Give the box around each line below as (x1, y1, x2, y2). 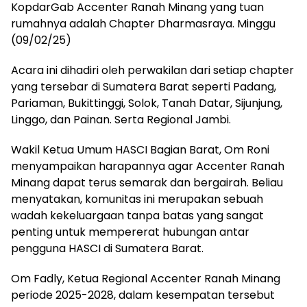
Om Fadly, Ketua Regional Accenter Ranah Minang (11, 271, 280, 287)
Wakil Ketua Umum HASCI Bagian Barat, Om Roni (11, 142, 269, 158)
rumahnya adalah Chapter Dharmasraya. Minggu (11, 16, 275, 32)
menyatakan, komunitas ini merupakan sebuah (11, 191, 263, 208)
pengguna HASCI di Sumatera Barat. (11, 241, 204, 257)
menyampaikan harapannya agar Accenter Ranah (11, 158, 284, 175)
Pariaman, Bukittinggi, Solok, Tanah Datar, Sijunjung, (11, 95, 282, 112)
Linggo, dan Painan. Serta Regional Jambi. (11, 112, 231, 128)
